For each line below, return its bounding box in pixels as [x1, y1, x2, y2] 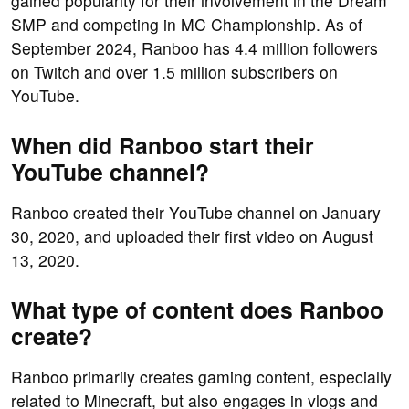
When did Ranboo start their [11, 129, 314, 163]
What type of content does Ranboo [11, 293, 383, 327]
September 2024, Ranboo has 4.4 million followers [11, 37, 378, 60]
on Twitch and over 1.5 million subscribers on [11, 60, 338, 84]
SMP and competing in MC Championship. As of [11, 13, 362, 37]
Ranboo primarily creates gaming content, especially [11, 365, 392, 389]
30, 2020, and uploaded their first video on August [11, 225, 373, 248]
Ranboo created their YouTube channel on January [11, 201, 381, 225]
